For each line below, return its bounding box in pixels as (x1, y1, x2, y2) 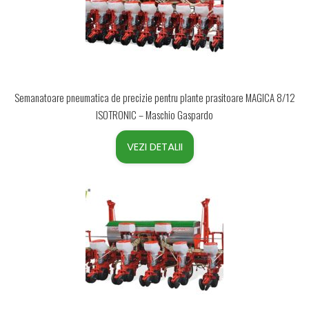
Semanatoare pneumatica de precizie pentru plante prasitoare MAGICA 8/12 (14, 90, 295, 105)
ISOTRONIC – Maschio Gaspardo (96, 107, 213, 122)
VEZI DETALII (126, 139, 183, 154)
